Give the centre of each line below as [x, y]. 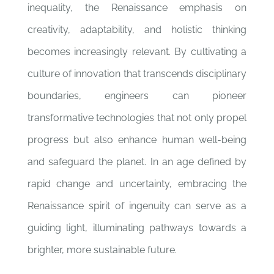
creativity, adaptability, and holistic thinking [137, 30]
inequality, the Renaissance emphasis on [137, 8]
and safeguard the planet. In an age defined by [137, 162]
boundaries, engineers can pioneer [137, 96]
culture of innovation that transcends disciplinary [137, 74]
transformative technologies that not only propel [137, 118]
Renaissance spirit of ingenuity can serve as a [137, 206]
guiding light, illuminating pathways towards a [137, 228]
